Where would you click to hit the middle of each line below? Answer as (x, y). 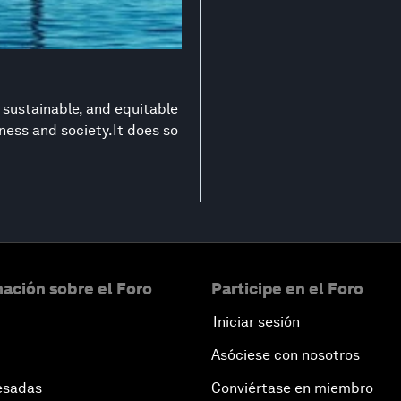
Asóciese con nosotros (286, 354)
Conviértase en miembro (292, 388)
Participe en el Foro (287, 288)
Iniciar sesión (256, 321)
